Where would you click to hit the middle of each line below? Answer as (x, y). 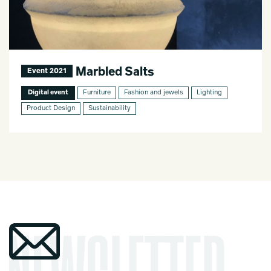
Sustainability (109, 109)
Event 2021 (47, 72)
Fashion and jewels (154, 93)
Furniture (97, 93)
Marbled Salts (114, 72)
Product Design (51, 109)
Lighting (209, 93)
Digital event (48, 93)
